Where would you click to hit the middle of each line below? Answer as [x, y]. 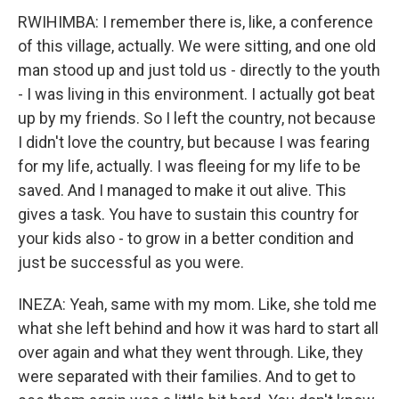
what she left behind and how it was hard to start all [198, 328]
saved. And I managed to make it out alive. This [182, 190]
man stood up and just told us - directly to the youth [199, 70]
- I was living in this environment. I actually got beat [196, 94]
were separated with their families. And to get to [187, 376]
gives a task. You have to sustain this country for [188, 214]
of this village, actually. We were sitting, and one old [197, 46]
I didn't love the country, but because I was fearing [194, 142]
